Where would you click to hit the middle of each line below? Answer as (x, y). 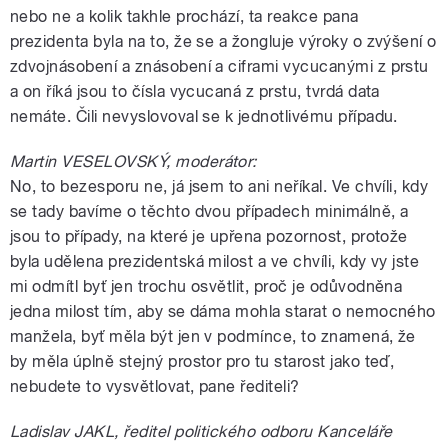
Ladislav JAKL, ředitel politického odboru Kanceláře (201, 431)
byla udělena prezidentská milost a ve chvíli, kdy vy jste (215, 261)
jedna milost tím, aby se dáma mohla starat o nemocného (223, 311)
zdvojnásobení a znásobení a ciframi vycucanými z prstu (219, 66)
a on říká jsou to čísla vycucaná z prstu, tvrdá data (195, 91)
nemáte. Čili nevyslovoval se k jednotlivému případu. (204, 116)
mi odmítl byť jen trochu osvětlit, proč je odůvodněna (206, 286)
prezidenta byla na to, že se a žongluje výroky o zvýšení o (223, 41)
